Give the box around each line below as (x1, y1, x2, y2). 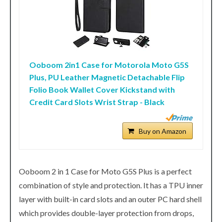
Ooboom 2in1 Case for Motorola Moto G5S (29, 60, 189, 70)
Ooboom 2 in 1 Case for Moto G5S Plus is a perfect (19, 166, 192, 176)
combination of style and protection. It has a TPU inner (19, 180, 203, 190)
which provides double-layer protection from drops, (19, 208, 194, 218)
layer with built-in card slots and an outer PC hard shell (19, 194, 202, 204)
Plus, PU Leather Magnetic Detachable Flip (29, 72, 185, 82)
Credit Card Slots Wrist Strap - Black (29, 97, 165, 107)
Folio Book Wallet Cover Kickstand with (29, 85, 175, 95)
